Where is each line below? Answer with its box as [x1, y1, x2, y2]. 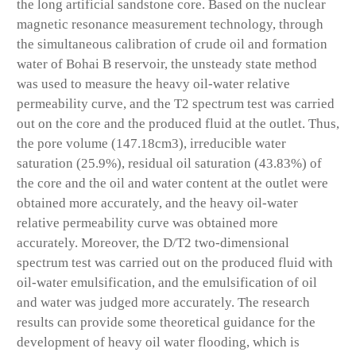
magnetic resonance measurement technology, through [17, 17, 323, 33]
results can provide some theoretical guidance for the [17, 315, 315, 331]
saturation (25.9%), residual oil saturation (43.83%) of [17, 156, 322, 172]
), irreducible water [179, 136, 286, 152]
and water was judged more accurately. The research [17, 295, 310, 311]
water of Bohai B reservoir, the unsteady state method [17, 56, 317, 72]
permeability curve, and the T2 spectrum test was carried [17, 96, 335, 112]
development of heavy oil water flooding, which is [17, 335, 300, 350]
